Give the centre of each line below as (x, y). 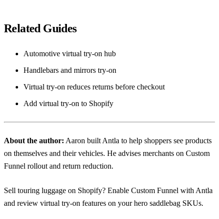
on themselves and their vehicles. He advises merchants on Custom (107, 153)
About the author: (34, 140)
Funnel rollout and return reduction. (59, 166)
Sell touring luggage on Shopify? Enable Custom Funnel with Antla (108, 190)
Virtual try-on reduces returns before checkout (94, 87)
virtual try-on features (73, 203)
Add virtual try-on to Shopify (68, 103)
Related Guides (40, 28)
